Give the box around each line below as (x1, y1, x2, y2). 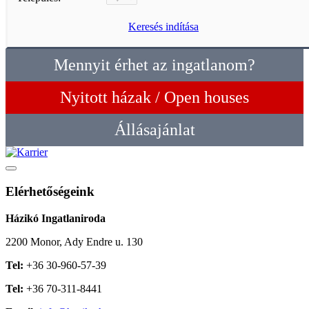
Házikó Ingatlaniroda (6, 212, 106, 224)
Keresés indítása (128, 21, 199, 33)
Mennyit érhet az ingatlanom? (54, 56, 255, 74)
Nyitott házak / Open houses (60, 88, 249, 107)
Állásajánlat (114, 121, 195, 139)
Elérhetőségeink (6, 183, 94, 199)
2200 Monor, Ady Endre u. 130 (6, 235, 143, 248)
